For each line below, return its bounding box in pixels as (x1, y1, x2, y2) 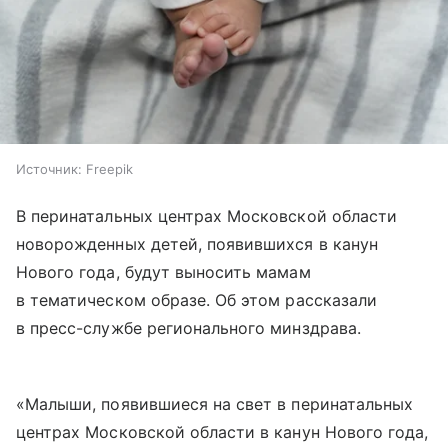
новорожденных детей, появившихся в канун (16, 234, 378, 255)
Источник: (16, 161, 82, 178)
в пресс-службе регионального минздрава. (16, 318, 361, 339)
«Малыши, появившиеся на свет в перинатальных (16, 394, 414, 415)
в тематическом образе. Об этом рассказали (16, 290, 377, 311)
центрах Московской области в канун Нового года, (16, 422, 429, 443)
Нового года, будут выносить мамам (16, 262, 311, 283)
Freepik (86, 161, 133, 178)
